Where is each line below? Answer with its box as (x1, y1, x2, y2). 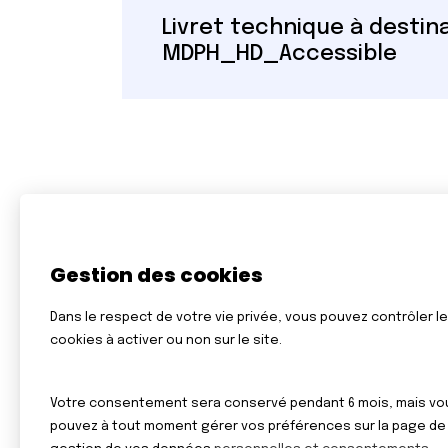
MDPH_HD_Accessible (162, 42, 397, 65)
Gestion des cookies (50, 261, 263, 289)
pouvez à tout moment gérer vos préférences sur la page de (50, 420, 446, 433)
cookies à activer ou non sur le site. (50, 334, 282, 347)
